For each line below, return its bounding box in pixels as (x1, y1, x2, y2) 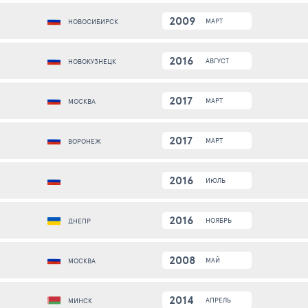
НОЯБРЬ (206, 215, 232, 225)
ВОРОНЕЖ (68, 136, 101, 146)
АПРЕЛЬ (206, 295, 231, 305)
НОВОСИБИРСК (68, 16, 118, 27)
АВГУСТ (206, 56, 229, 66)
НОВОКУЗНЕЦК (68, 56, 116, 67)
